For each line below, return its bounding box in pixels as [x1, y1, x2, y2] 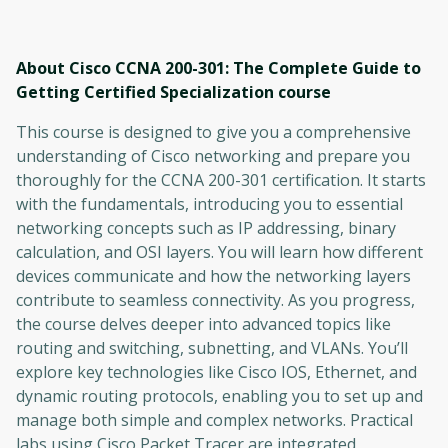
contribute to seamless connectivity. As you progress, [16, 289, 415, 312]
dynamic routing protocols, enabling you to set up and [16, 385, 423, 408]
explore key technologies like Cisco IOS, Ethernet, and [16, 361, 417, 384]
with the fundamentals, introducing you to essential [16, 193, 403, 216]
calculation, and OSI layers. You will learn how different [16, 241, 423, 264]
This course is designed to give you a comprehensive [16, 121, 411, 144]
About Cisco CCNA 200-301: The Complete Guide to [16, 57, 421, 80]
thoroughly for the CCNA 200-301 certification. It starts [16, 169, 426, 192]
